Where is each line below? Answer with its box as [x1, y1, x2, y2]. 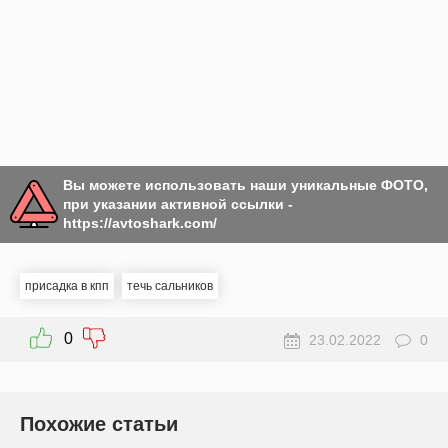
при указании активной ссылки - [63, 195, 293, 212]
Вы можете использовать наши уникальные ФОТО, [63, 176, 428, 193]
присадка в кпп [25, 278, 109, 293]
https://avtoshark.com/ [63, 214, 217, 231]
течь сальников [127, 278, 213, 293]
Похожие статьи [20, 412, 178, 435]
